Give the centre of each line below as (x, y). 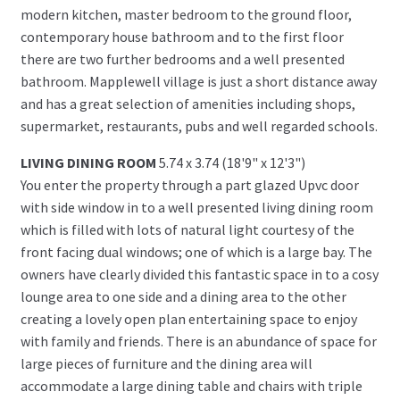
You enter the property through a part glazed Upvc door (189, 184)
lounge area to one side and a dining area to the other (183, 296)
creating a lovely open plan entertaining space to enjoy (188, 318)
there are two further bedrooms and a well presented (182, 58)
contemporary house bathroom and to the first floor (182, 36)
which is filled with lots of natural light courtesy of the (187, 229)
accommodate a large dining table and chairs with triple (191, 385)
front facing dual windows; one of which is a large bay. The (196, 251)
